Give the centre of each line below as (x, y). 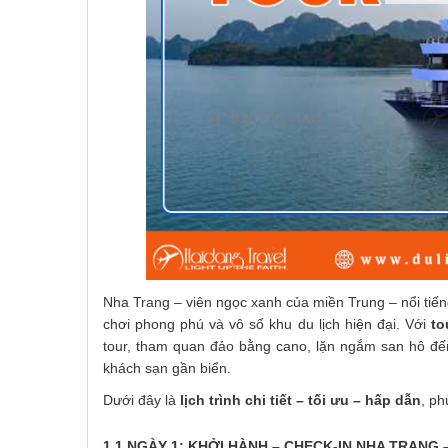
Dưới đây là (141, 400)
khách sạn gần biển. (167, 368)
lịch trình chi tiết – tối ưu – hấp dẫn (300, 400)
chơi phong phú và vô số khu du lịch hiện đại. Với (267, 324)
